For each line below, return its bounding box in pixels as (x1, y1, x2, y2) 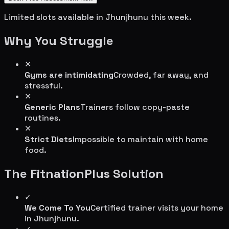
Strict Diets (25, 134, 73, 145)
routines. (25, 112, 61, 124)
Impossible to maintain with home (73, 134, 208, 145)
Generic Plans (25, 102, 80, 113)
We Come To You (25, 202, 90, 213)
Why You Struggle (4, 33, 113, 49)
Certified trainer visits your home (90, 202, 223, 213)
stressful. (25, 80, 63, 91)
